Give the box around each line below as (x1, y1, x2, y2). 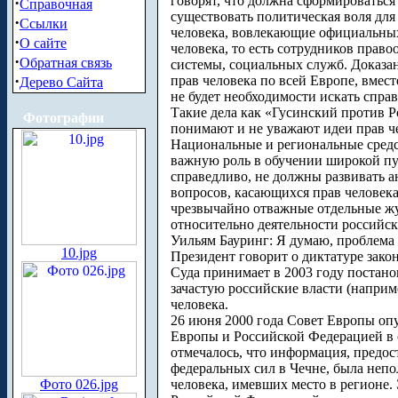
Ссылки (20, 16, 68, 31)
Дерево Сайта (20, 75, 103, 90)
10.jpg (61, 245, 97, 260)
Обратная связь (20, 55, 112, 70)
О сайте (20, 36, 67, 51)
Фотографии (23, 110, 104, 125)
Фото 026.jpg (40, 377, 118, 392)
